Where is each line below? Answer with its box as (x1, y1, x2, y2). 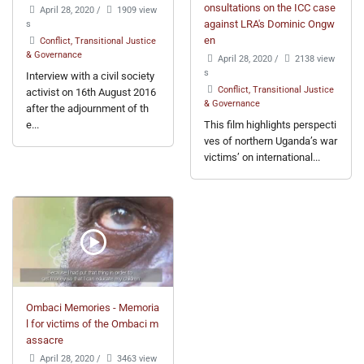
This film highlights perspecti (204, 119, 336, 132)
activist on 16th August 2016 (26, 86, 156, 99)
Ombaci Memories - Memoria (26, 301, 159, 314)
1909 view (115, 4, 158, 16)
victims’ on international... (204, 151, 320, 164)
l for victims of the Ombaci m (26, 318, 158, 331)
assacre (26, 334, 63, 347)
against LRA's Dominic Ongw (204, 18, 335, 31)
